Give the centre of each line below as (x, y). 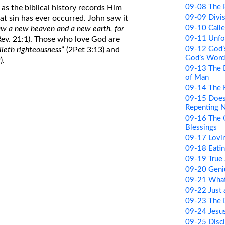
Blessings (201, 127)
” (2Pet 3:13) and (91, 49)
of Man (197, 77)
